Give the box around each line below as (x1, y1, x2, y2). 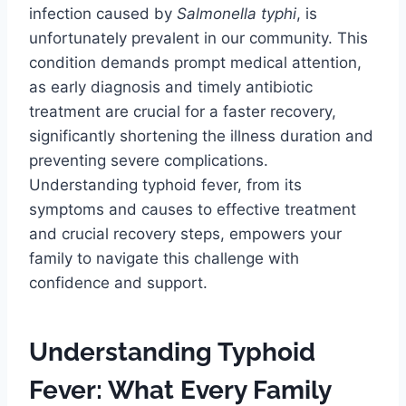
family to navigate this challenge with (29, 249, 299, 268)
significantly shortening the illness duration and (29, 127, 373, 146)
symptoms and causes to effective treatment (29, 200, 356, 219)
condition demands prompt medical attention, (29, 53, 362, 72)
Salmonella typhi (177, 5, 296, 24)
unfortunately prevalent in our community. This (29, 29, 368, 48)
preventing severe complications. (29, 151, 268, 170)
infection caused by (29, 5, 177, 24)
